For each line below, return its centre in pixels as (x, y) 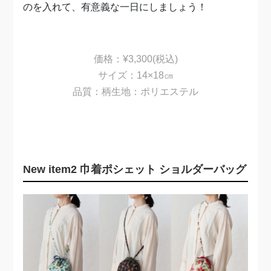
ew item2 (56, 169)
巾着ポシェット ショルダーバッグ (163, 169)
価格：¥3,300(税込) (135, 59)
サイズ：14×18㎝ (135, 75)
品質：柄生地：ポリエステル (135, 91)
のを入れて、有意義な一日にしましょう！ (115, 7)
